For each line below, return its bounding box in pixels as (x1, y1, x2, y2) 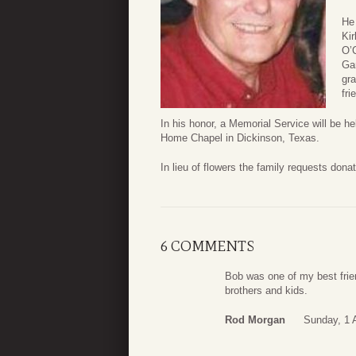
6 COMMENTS (161, 237, 254, 255)
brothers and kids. (225, 284, 308, 296)
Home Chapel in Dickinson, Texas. (161, 131, 319, 144)
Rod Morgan (225, 314, 285, 327)
